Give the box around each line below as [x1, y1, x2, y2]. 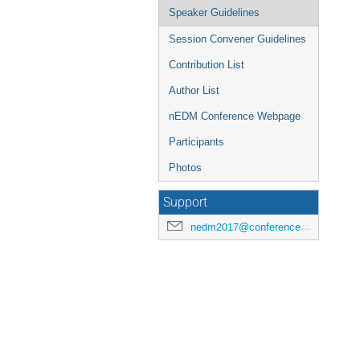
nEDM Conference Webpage [169, 110, 301, 122]
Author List [169, 84, 219, 96]
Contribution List [169, 59, 244, 71]
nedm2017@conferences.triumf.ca [190, 220, 301, 234]
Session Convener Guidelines [169, 33, 306, 45]
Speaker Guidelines [169, 6, 260, 18]
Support [163, 195, 207, 210]
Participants [169, 136, 224, 148]
